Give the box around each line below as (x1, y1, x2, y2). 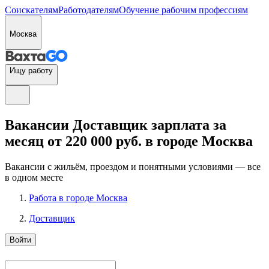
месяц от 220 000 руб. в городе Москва (5, 133, 253, 149)
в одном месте (5, 172, 63, 183)
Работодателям (58, 5, 119, 15)
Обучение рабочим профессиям (119, 5, 248, 15)
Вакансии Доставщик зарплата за (5, 116, 226, 133)
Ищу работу (10, 66, 53, 75)
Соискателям (5, 5, 58, 15)
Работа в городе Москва (29, 192, 127, 203)
